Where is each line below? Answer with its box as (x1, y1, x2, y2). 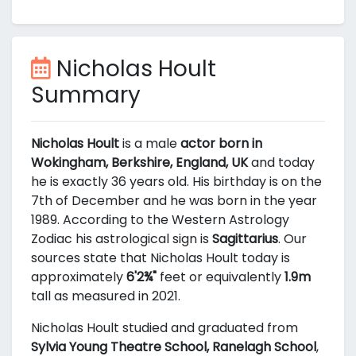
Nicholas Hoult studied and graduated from (31, 319, 298, 338)
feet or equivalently (157, 268, 284, 287)
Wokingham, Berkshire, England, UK (31, 153, 248, 172)
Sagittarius (212, 230, 278, 249)
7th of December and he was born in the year (31, 192, 317, 211)
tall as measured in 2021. (31, 287, 180, 306)
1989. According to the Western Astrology (31, 211, 289, 230)
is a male (119, 134, 180, 153)
